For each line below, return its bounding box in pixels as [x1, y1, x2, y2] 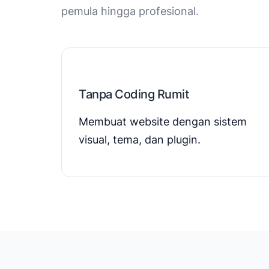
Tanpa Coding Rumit [79, 86, 189, 101]
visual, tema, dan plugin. [79, 133, 201, 146]
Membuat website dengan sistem [79, 115, 247, 128]
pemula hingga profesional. [61, 4, 199, 17]
